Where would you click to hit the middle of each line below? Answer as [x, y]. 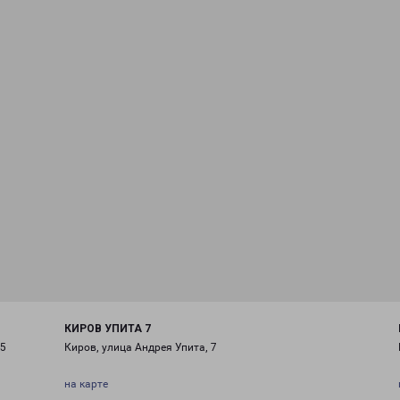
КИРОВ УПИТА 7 [107, 329]
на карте [86, 384]
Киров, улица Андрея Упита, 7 [140, 347]
